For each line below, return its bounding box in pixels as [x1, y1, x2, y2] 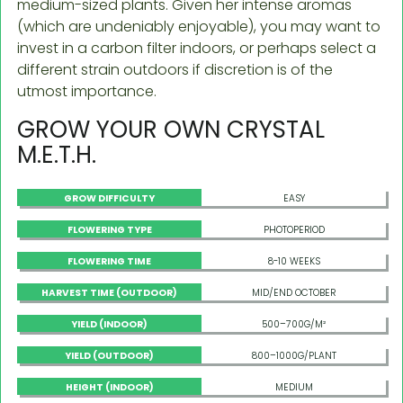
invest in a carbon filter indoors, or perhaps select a [17, 37, 376, 58]
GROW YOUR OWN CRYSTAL [17, 112, 325, 146]
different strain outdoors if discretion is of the [17, 58, 333, 80]
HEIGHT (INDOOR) [65, 380, 154, 394]
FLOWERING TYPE [67, 222, 152, 237]
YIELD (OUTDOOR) [65, 348, 154, 363]
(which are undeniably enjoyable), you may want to [17, 15, 381, 37]
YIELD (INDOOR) [71, 317, 148, 331]
